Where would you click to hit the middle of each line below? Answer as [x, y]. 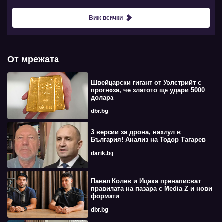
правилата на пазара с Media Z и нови [151, 189]
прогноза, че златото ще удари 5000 [147, 90]
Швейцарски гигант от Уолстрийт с [146, 83]
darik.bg [102, 153]
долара [102, 98]
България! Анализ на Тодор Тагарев [148, 139]
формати [105, 196]
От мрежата [33, 60]
